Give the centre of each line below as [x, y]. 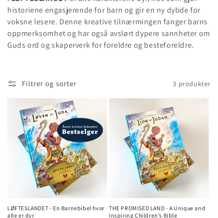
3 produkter [192, 83]
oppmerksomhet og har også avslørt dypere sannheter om [109, 34]
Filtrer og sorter [49, 84]
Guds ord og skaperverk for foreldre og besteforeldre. [101, 45]
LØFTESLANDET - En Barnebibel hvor [56, 208]
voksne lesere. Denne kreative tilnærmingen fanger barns [108, 22]
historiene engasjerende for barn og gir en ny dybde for [104, 10]
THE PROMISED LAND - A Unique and [157, 208]
